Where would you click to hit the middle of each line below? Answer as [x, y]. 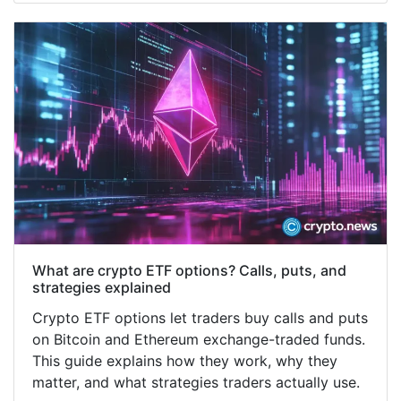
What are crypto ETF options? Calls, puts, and [189, 270]
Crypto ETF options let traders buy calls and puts [200, 317]
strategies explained [102, 287]
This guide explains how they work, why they [185, 360]
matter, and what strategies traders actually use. [196, 382]
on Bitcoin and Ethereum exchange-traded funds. [199, 339]
